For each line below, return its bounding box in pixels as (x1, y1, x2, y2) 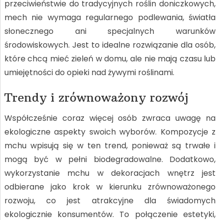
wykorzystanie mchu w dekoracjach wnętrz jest (4, 167, 216, 179)
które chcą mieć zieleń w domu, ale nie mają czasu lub (4, 53, 216, 64)
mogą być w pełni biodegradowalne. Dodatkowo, (4, 153, 216, 165)
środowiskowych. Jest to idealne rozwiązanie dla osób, (4, 39, 216, 51)
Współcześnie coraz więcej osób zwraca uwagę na (4, 112, 216, 124)
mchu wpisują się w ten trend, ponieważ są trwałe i (4, 139, 216, 151)
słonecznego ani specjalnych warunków (4, 25, 216, 37)
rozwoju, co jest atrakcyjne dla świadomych (4, 194, 216, 206)
